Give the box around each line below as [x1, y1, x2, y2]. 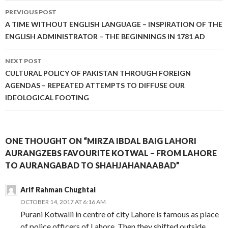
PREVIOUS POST [5, 8, 56, 16]
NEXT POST [5, 56, 42, 65]
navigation [5, 17, 69, 34]
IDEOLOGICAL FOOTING [5, 93, 89, 102]
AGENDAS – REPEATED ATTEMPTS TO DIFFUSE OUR [5, 80, 185, 90]
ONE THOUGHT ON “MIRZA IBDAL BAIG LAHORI [5, 135, 196, 146]
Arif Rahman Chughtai [20, 185, 96, 194]
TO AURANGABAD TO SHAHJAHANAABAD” [5, 160, 180, 170]
